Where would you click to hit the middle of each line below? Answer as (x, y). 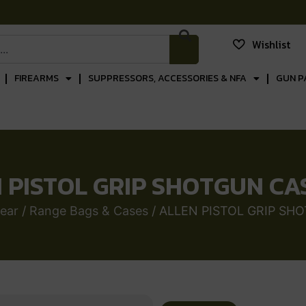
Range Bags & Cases (88, 211)
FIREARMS (36, 78)
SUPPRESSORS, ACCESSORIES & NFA (167, 78)
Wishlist (271, 44)
